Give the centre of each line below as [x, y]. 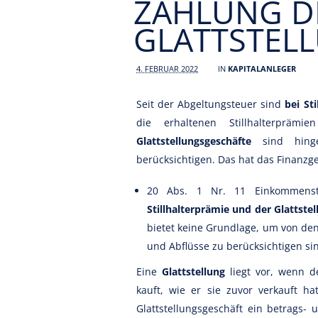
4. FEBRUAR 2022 [167, 68]
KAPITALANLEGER [262, 68]
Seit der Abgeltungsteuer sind [211, 104]
